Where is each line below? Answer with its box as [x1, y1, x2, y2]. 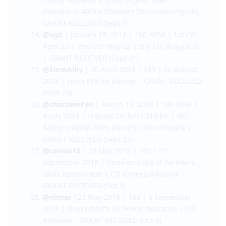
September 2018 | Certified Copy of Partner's [43, 214, 195, 224]
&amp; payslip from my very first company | [43, 180, 192, 190]
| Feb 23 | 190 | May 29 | [94, 40, 183, 50]
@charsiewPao [43, 156, 93, 166]
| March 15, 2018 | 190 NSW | [93, 156, 198, 166]
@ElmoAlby [43, 122, 83, 132]
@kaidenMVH [43, 17, 90, 27]
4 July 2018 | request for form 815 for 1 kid [43, 168, 187, 178]
